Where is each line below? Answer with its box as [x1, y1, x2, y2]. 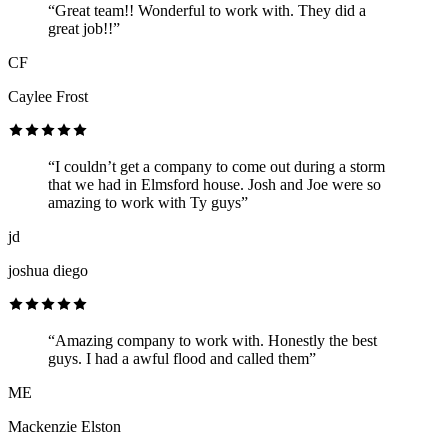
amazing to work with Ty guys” [48, 193, 248, 211]
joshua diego [8, 261, 88, 279]
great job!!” [48, 19, 120, 37]
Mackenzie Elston [8, 417, 121, 435]
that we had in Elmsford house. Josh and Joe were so [48, 175, 381, 193]
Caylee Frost [8, 87, 88, 105]
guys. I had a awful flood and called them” [48, 349, 316, 367]
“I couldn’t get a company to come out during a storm [48, 157, 385, 175]
